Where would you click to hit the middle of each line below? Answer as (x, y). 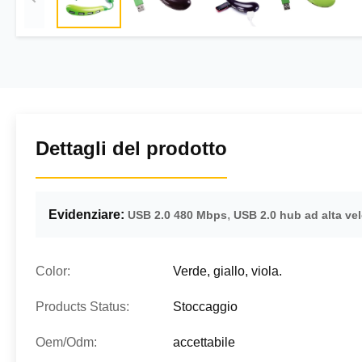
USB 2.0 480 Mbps (177, 215)
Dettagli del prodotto (131, 148)
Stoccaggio (205, 307)
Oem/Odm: (66, 342)
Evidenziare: (86, 215)
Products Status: (82, 307)
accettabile (204, 342)
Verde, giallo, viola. (227, 271)
